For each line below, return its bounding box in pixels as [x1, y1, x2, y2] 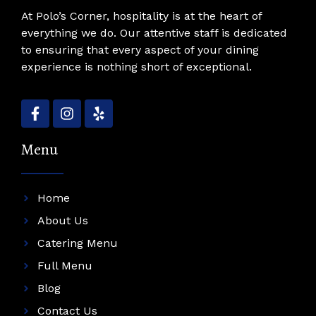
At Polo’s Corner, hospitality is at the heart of [21, 8, 262, 23]
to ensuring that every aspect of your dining [21, 42, 259, 56]
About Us [37, 213, 88, 227]
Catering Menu [37, 236, 118, 250]
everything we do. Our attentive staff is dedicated [21, 25, 287, 39]
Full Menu [37, 258, 92, 272]
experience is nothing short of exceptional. [21, 59, 252, 73]
